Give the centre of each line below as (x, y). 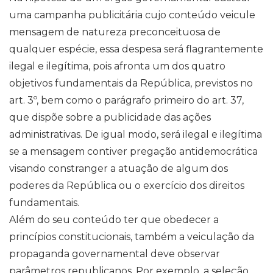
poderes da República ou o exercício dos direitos (127, 186)
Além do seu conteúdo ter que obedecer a (114, 220)
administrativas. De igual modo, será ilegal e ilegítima (136, 134)
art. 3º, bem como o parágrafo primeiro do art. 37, (126, 100)
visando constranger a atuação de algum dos (119, 168)
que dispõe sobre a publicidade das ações (110, 117)
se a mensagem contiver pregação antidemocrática (133, 151)
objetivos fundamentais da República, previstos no (131, 83)
